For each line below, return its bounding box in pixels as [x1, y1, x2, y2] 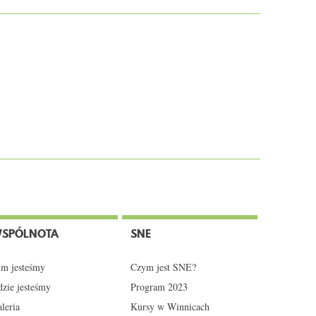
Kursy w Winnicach [130, 300, 209, 313]
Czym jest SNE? [130, 260, 196, 274]
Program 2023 [130, 280, 188, 293]
